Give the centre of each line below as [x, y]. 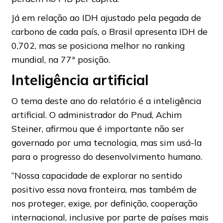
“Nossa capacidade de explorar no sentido [97, 175]
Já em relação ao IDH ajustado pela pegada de [106, 17]
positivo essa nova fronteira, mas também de [104, 189]
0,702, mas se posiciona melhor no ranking [98, 45]
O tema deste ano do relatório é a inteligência [106, 101]
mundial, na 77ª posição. [60, 59]
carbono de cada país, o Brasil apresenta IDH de [109, 31]
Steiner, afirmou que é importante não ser [98, 128]
